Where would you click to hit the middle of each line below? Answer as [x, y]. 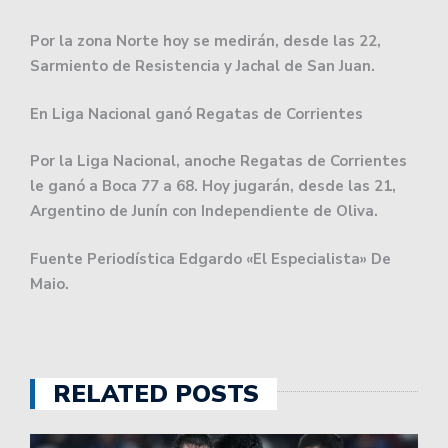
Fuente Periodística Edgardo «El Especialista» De [210, 258]
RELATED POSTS [156, 394]
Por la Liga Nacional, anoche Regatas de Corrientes [218, 161]
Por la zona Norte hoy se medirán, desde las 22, [205, 41]
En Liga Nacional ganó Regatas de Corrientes [196, 113]
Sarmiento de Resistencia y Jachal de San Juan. [202, 66]
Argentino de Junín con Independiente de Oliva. [204, 211]
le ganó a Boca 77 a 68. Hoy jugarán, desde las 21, [213, 186]
